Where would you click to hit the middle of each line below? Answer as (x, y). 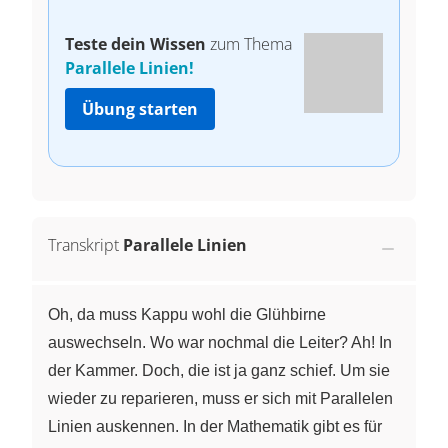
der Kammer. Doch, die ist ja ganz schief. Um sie (219, 370)
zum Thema (249, 43)
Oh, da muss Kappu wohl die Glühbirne (187, 314)
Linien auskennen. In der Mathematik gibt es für (215, 426)
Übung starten (140, 108)
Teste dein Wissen (135, 43)
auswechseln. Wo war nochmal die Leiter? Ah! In (220, 342)
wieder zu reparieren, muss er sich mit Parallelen (220, 398)
